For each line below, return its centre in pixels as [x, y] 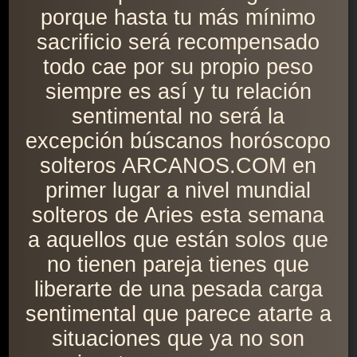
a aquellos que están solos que [178, 240]
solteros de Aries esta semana [178, 216]
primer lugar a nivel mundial [178, 191]
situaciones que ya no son [178, 339]
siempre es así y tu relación [178, 92]
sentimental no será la [178, 117]
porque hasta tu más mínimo [178, 18]
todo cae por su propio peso [178, 67]
